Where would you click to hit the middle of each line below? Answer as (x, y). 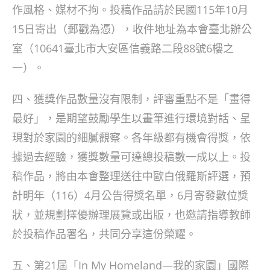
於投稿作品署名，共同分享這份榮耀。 (104, 234)
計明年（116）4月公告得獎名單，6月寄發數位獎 (130, 195)
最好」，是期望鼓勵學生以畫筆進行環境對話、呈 (131, 118)
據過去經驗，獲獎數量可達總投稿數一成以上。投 (131, 157)
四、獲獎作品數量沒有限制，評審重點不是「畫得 (131, 99)
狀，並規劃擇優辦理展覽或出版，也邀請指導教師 (131, 215)
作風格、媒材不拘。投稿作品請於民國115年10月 (130, 10)
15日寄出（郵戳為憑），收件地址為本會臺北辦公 (132, 29)
